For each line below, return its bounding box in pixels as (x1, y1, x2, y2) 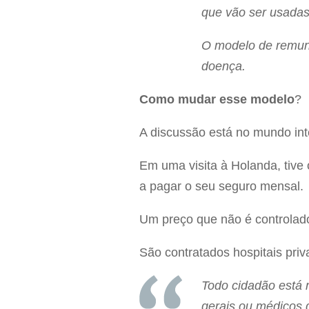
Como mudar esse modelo (139, 92, 295, 107)
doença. (201, 59, 246, 74)
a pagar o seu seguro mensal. (139, 179, 303, 194)
